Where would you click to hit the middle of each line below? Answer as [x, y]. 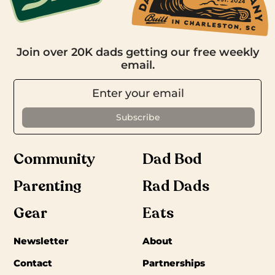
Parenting [48, 186]
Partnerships [174, 263]
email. [137, 65]
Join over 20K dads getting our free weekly [137, 52]
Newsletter [41, 241]
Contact [33, 263]
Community [55, 159]
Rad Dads [176, 186]
